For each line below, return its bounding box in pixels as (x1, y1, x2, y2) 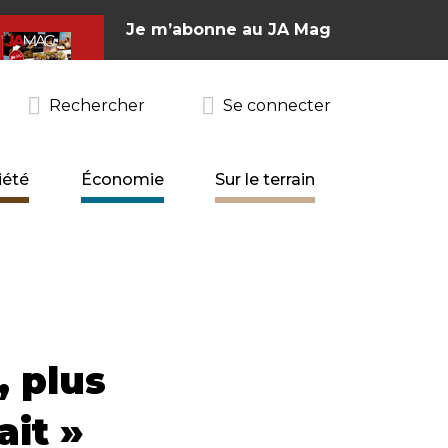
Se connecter (223, 95, 331, 115)
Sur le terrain (214, 169, 315, 189)
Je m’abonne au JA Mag (126, 20, 331, 39)
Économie (80, 169, 164, 189)
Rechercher (49, 95, 145, 115)
